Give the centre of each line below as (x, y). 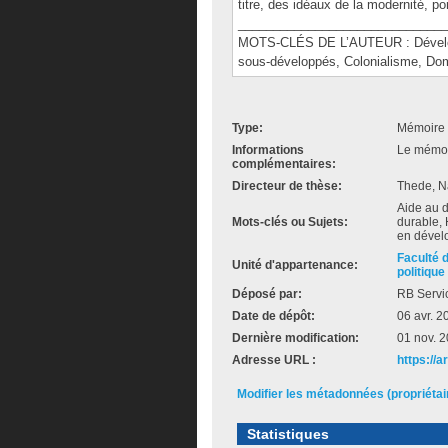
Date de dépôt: (273, 316)
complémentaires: (284, 164)
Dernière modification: (295, 338)
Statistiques (288, 434)
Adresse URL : (274, 360)
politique (421, 272)
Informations (268, 150)
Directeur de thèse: (287, 186)
